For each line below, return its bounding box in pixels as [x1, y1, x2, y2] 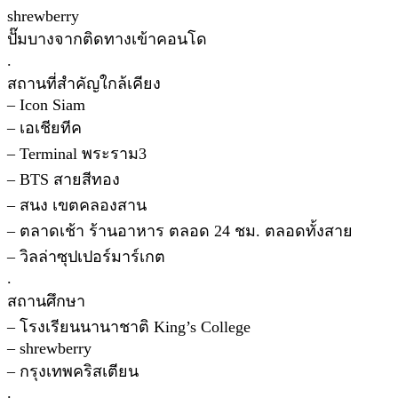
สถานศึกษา [7, 291, 85, 310]
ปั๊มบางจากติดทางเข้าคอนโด [7, 29, 207, 48]
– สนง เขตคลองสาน [7, 195, 147, 214]
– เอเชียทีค [7, 118, 82, 137]
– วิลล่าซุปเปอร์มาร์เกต [7, 247, 165, 266]
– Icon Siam [7, 95, 85, 114]
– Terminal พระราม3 [7, 144, 147, 163]
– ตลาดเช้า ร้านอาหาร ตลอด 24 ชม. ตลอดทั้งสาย [7, 221, 353, 240]
